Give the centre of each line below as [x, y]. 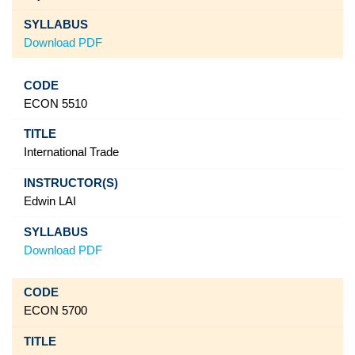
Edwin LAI [50, 202]
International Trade [71, 153]
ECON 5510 [55, 103]
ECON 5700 [55, 311]
